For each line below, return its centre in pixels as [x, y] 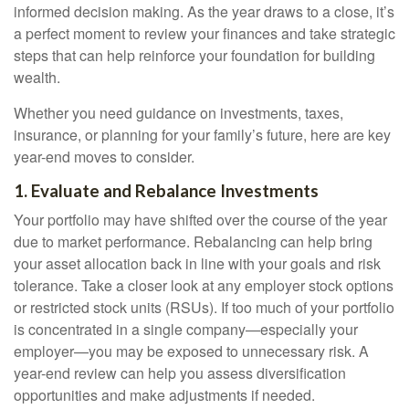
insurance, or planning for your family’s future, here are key [202, 135]
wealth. [37, 77]
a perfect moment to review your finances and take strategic [204, 33]
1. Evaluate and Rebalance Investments [166, 191]
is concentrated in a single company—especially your [186, 329]
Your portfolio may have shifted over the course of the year [200, 220]
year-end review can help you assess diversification [180, 373]
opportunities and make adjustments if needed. [164, 395]
